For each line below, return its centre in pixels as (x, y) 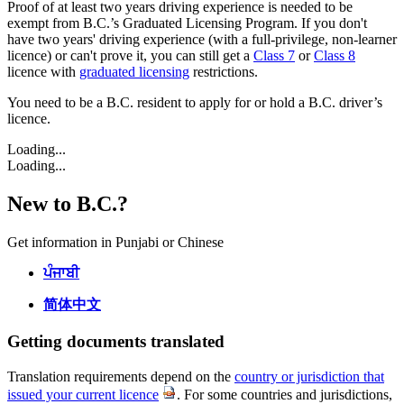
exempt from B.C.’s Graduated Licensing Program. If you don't (187, 23)
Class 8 (335, 56)
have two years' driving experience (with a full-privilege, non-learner (202, 40)
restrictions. (224, 72)
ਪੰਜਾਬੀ (61, 273)
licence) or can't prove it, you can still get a (130, 56)
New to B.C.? (68, 204)
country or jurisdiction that (309, 376)
